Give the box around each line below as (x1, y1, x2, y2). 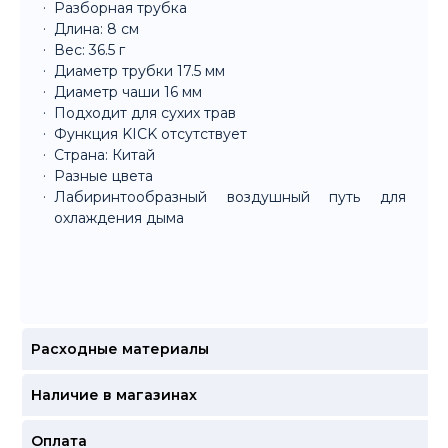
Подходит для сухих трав (54, 104, 236, 123)
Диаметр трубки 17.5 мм (54, 62, 225, 81)
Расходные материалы (30, 340, 209, 359)
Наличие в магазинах (30, 386, 197, 405)
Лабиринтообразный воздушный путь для (54, 188, 406, 207)
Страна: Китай (54, 146, 155, 165)
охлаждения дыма (54, 209, 184, 228)
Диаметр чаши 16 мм (54, 83, 202, 102)
